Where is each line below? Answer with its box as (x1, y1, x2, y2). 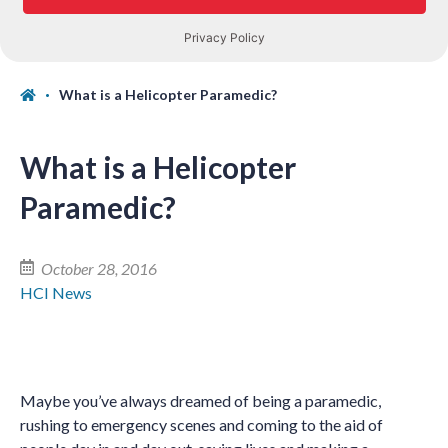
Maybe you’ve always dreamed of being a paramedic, (20, 391, 381, 410)
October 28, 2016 (38, 259, 157, 278)
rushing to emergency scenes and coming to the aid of (20, 415, 383, 434)
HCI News (20, 283, 92, 302)
